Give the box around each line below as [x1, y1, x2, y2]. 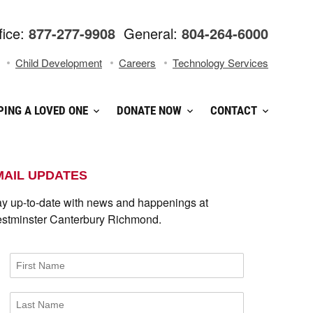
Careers [119, 55, 156, 70]
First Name [9, 252, 67, 264]
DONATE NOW [117, 103, 182, 117]
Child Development [15, 55, 102, 70]
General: [124, 23, 177, 43]
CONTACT [210, 103, 257, 117]
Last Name [9, 291, 66, 303]
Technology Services [173, 55, 268, 70]
